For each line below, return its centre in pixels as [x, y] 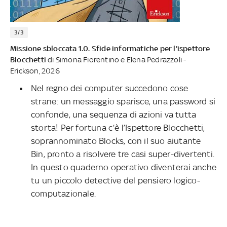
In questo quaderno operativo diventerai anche [124, 167]
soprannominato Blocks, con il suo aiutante [116, 141]
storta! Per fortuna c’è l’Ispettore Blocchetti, [118, 128]
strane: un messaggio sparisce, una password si [123, 102]
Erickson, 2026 [35, 71]
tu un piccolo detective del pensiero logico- [116, 181]
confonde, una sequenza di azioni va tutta [114, 115]
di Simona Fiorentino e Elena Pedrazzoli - [116, 60]
